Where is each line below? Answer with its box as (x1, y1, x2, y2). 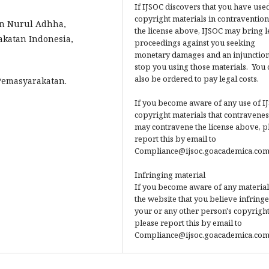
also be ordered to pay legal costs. (134, 73, 259, 84)
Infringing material (134, 169, 205, 180)
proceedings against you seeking (134, 37, 255, 48)
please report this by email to (134, 217, 242, 228)
